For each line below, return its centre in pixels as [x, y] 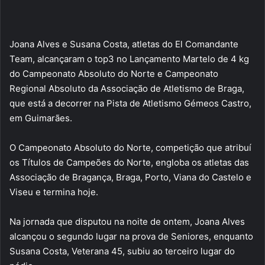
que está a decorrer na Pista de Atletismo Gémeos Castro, [130, 103]
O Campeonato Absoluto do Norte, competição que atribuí [130, 148]
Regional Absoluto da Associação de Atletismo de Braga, [127, 88]
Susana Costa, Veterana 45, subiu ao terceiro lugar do [122, 251]
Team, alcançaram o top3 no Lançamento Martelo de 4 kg [129, 59]
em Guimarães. [41, 118]
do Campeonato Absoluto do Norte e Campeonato [114, 74]
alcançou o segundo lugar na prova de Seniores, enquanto [131, 236]
